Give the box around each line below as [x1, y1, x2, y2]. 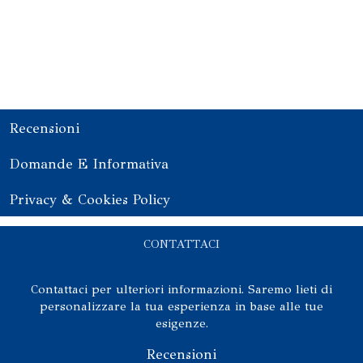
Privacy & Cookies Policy [10, 190, 170, 208]
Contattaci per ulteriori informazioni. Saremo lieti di [31, 281, 332, 297]
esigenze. [155, 315, 208, 331]
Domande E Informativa [10, 155, 169, 173]
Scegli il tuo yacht [116, 54, 220, 70]
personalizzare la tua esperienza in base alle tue [40, 298, 323, 314]
